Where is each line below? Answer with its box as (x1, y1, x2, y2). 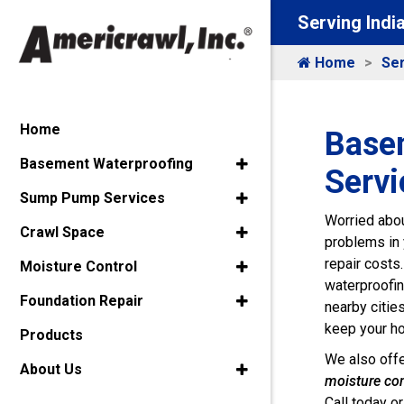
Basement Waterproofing (20, 155, 193, 173)
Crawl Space (20, 224, 105, 242)
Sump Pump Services (20, 189, 165, 207)
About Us (20, 361, 82, 379)
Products (20, 326, 83, 344)
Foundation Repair (20, 292, 143, 310)
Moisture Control (20, 258, 137, 276)
